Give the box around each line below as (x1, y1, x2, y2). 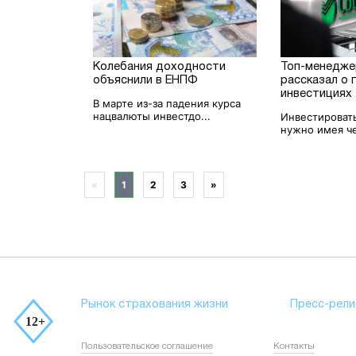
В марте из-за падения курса (93, 96, 242, 110)
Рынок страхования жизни (81, 299, 228, 310)
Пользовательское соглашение (81, 342, 213, 350)
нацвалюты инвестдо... (93, 109, 211, 122)
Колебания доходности (93, 61, 226, 72)
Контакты (273, 342, 315, 350)
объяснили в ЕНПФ (93, 75, 199, 86)
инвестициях (281, 88, 353, 99)
